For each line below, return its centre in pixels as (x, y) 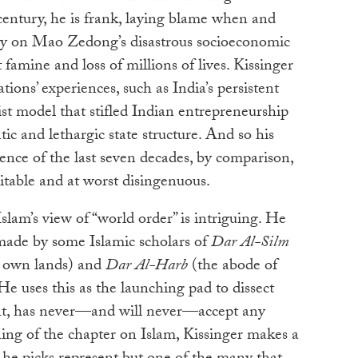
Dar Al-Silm (250, 243)
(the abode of (233, 267)
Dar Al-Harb (147, 267)
